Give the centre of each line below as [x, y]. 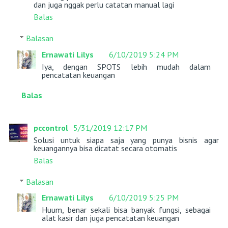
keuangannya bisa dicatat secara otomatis [105, 148]
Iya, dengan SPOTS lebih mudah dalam [126, 66]
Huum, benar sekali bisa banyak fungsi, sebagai [126, 210]
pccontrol [52, 127]
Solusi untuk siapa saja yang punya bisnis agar [126, 140]
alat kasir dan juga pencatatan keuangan [110, 218]
